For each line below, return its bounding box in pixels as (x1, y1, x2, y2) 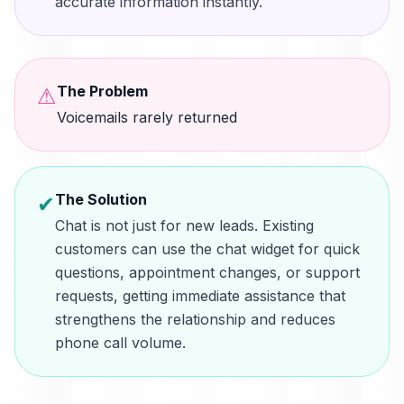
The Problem (57, 82, 148, 100)
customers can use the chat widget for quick (55, 240, 360, 258)
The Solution (55, 190, 147, 208)
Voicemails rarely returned (57, 108, 237, 126)
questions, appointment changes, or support (55, 263, 360, 281)
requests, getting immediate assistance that (55, 287, 345, 305)
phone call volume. (55, 334, 186, 352)
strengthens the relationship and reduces (55, 310, 335, 328)
